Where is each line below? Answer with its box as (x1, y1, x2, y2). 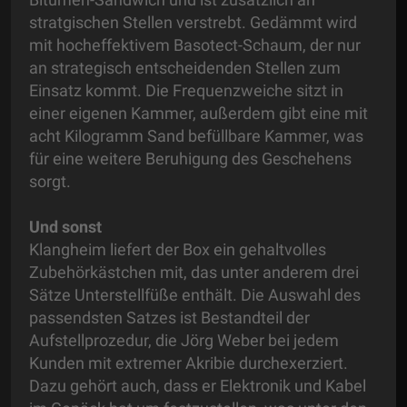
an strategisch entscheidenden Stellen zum (29, 58, 341, 78)
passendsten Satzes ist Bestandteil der (29, 308, 310, 328)
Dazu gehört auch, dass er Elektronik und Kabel (29, 376, 366, 396)
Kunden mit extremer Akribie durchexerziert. (29, 353, 348, 373)
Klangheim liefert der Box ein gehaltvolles (29, 240, 326, 260)
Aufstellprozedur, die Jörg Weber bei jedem (29, 331, 339, 351)
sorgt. (29, 172, 82, 192)
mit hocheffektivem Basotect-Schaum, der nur (29, 35, 361, 55)
